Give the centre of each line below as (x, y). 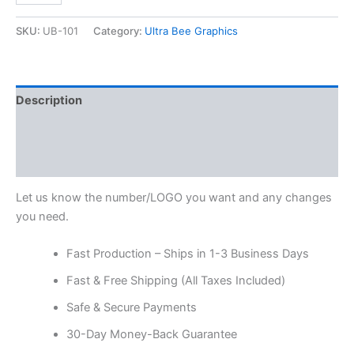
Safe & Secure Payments (131, 308)
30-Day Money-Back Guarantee (151, 335)
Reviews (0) (50, 162)
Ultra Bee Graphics (191, 30)
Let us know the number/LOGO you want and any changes (174, 198)
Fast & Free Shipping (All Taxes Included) (175, 281)
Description (49, 101)
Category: (119, 30)
